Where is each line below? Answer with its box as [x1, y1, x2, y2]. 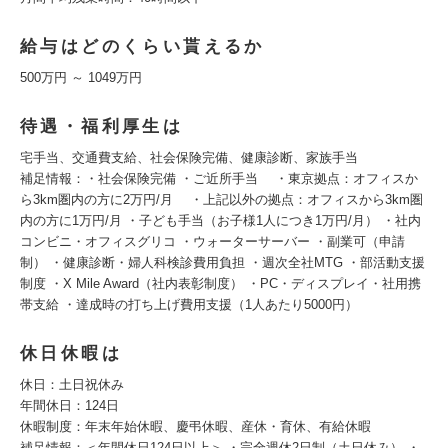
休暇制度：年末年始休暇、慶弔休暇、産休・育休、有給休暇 [20, 419, 371, 434]
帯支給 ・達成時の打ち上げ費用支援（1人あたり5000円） [20, 297, 358, 312]
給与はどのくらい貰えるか [20, 37, 265, 56]
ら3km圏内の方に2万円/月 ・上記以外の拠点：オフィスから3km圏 [20, 192, 423, 207]
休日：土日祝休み [20, 377, 124, 392]
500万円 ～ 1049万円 [20, 70, 142, 85]
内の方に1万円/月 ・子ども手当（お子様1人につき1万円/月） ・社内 [20, 213, 421, 228]
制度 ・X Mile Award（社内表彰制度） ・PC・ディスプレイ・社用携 [20, 276, 421, 291]
